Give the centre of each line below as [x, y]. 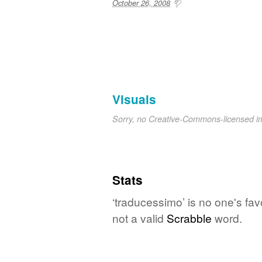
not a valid [139, 218]
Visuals [134, 99]
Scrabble [189, 218]
